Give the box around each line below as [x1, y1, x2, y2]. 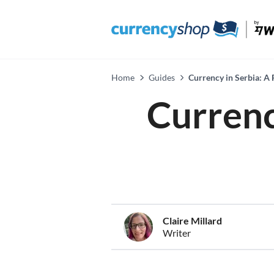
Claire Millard [163, 215, 222, 226]
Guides [148, 72, 175, 83]
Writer [163, 227, 191, 239]
